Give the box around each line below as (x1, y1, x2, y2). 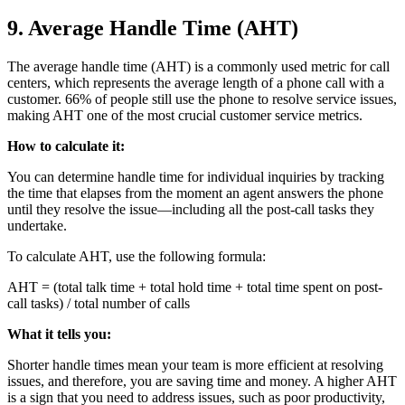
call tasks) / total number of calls (7, 295, 190, 311)
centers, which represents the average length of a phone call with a (7, 74, 384, 90)
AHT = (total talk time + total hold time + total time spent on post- (7, 278, 382, 295)
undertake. (7, 217, 67, 233)
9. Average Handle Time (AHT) (7, 15, 298, 40)
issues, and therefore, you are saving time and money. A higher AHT (7, 372, 397, 389)
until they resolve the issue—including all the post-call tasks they (7, 201, 374, 217)
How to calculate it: (7, 137, 125, 154)
